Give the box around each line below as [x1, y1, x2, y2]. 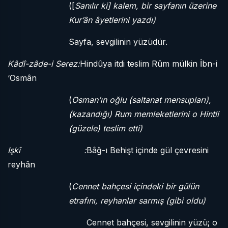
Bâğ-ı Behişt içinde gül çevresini [87, 145, 209, 155]
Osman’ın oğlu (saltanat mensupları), [72, 95, 211, 105]
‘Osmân [8, 73, 37, 83]
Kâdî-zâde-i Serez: [8, 59, 80, 69]
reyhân [8, 159, 35, 169]
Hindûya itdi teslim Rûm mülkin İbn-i [80, 59, 217, 69]
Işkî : [8, 145, 87, 155]
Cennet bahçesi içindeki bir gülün [72, 181, 199, 191]
